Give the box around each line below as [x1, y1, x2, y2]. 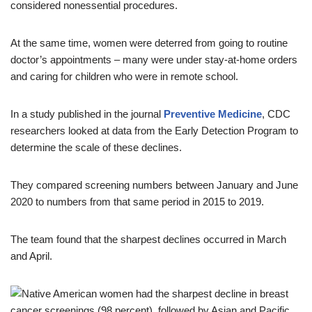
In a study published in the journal [10, 108, 161, 120]
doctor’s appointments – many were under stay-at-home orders [10, 54, 297, 65]
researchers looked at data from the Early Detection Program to [10, 125, 298, 136]
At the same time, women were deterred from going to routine [10, 37, 288, 49]
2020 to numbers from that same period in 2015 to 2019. [10, 196, 264, 208]
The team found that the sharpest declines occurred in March [10, 233, 286, 245]
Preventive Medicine [161, 108, 262, 120]
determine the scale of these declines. [10, 141, 185, 153]
